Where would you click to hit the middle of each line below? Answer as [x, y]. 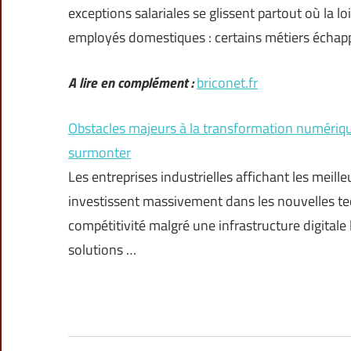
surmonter [100, 153]
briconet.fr [227, 83]
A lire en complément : [131, 83]
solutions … [102, 250]
